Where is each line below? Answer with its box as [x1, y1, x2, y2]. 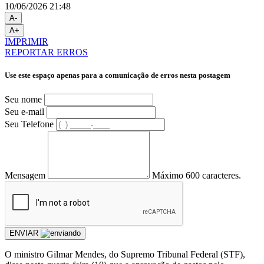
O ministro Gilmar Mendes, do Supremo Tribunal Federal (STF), [5, 249, 245, 259]
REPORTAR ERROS [5, 47, 88, 58]
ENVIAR [9, 228, 41, 237]
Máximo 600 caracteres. [152, 170, 241, 180]
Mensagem [5, 170, 45, 180]
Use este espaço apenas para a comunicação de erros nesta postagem [5, 71, 230, 80]
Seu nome [5, 94, 42, 104]
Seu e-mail [5, 106, 44, 117]
